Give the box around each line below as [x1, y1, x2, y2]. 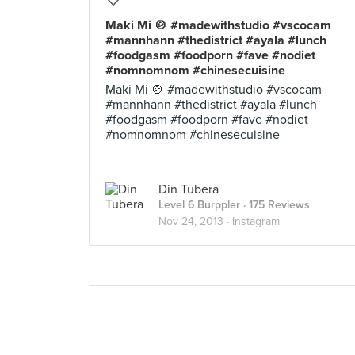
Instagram [232, 215, 280, 228]
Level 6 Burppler [158, 198, 240, 212]
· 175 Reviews [240, 198, 310, 212]
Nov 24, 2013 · [158, 215, 232, 228]
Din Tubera [158, 181, 219, 197]
